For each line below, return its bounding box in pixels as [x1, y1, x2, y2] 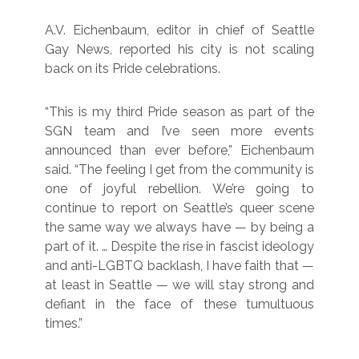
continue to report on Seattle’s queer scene [45, 200, 314, 216]
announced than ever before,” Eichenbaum [45, 142, 314, 158]
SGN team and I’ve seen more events [45, 123, 314, 139]
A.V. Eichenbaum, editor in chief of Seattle [45, 22, 314, 38]
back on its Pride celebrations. [45, 60, 220, 76]
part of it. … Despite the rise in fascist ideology [45, 238, 314, 254]
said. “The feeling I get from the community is [45, 161, 314, 177]
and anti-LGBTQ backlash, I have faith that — [45, 257, 314, 273]
